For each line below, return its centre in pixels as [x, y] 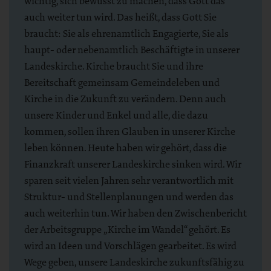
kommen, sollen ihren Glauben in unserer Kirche [130, 131]
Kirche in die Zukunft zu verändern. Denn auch [125, 98]
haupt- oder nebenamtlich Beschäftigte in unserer [132, 49]
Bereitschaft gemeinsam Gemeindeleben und [122, 82]
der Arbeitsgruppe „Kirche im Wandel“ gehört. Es [127, 229]
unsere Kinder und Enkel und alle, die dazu [116, 115]
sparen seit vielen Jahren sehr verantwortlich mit [129, 180]
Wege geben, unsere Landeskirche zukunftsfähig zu [134, 262]
